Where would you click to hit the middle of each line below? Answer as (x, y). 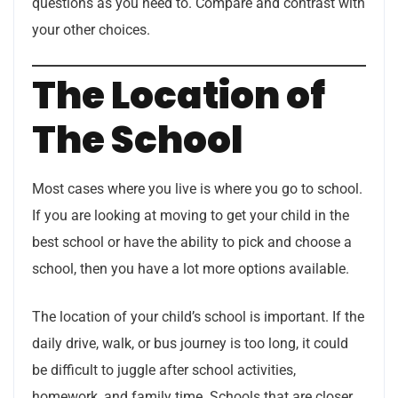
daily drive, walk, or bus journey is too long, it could (190, 344)
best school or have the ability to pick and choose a (192, 243)
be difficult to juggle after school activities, (164, 370)
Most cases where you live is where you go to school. (197, 189)
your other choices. (91, 30)
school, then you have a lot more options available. (191, 269)
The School (138, 140)
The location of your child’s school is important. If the (198, 317)
